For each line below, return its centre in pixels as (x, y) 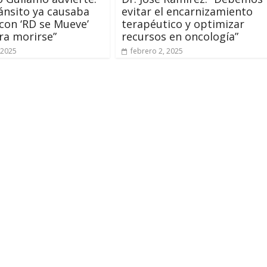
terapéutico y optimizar (183, 24)
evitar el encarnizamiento (187, 11)
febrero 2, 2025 (157, 51)
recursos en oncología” (180, 36)
